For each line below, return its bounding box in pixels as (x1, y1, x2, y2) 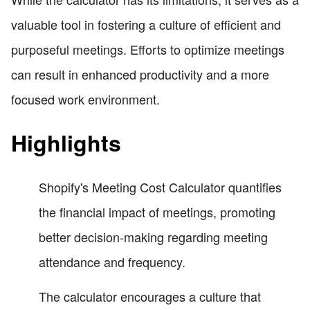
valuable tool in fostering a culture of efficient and (11, 15, 281, 33)
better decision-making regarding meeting (39, 227, 268, 246)
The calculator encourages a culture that (39, 286, 261, 305)
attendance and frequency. (39, 252, 185, 271)
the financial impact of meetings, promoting (39, 202, 275, 221)
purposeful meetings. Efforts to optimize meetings (11, 39, 284, 58)
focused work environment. (11, 89, 160, 108)
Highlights (11, 127, 121, 159)
